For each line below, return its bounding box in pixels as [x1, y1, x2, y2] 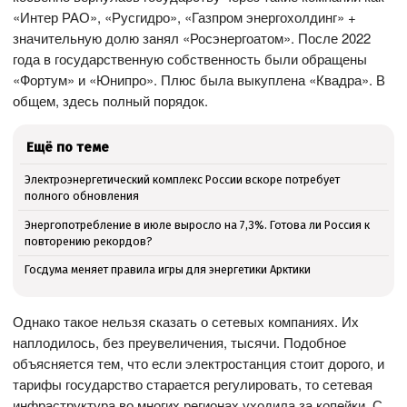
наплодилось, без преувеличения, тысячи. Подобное [13, 332, 347, 352]
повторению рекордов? [24, 233, 153, 248]
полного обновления [24, 188, 139, 203]
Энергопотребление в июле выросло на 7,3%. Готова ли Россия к [24, 217, 370, 232]
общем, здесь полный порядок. [13, 90, 209, 110]
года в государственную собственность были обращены [13, 48, 368, 68]
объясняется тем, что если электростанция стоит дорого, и [13, 352, 385, 372]
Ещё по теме [26, 138, 110, 155]
